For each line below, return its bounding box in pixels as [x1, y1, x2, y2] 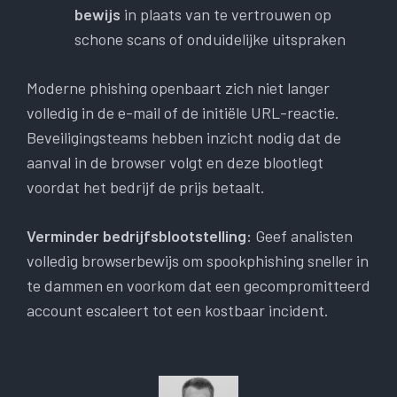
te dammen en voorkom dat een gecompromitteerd [27, 276, 370, 296]
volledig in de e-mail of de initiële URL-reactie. [27, 103, 339, 123]
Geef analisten [252, 226, 353, 246]
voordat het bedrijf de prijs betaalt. [27, 177, 265, 198]
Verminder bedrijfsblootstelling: [27, 226, 252, 246]
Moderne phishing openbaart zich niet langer [27, 78, 330, 98]
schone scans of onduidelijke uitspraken [74, 29, 346, 50]
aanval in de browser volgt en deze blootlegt [27, 152, 323, 173]
